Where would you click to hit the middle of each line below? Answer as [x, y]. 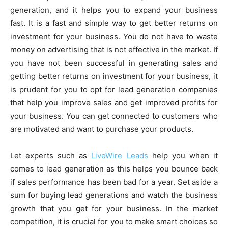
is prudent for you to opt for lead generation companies [114, 89]
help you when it [183, 155]
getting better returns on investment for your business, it [114, 76]
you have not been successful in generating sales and [114, 63]
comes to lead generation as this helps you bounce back [114, 168]
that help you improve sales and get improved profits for [114, 102]
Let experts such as [51, 155]
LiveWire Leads [120, 155]
